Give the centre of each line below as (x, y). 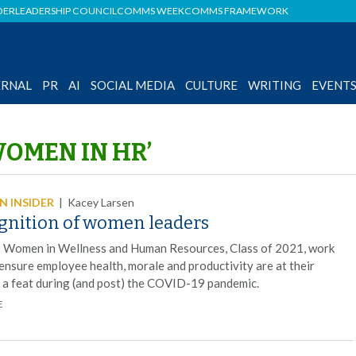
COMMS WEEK (151, 11)
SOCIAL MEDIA (133, 85)
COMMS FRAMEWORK (236, 11)
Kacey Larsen (101, 202)
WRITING (275, 85)
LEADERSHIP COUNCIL (66, 11)
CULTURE (212, 85)
